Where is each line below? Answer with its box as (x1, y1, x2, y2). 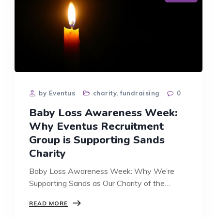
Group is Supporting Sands (29, 132, 165, 147)
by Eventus (36, 89, 76, 97)
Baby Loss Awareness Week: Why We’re (29, 166, 174, 176)
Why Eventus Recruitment (29, 119, 164, 134)
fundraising (120, 89, 159, 97)
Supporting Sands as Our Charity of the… (29, 178, 170, 188)
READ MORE (29, 199, 68, 207)
